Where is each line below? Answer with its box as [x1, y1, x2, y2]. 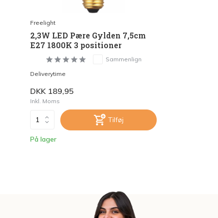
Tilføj [108, 115, 124, 124]
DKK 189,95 [30, 86, 74, 96]
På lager [30, 134, 56, 144]
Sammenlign [105, 55, 142, 63]
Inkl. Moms [30, 97, 60, 105]
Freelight [30, 18, 55, 26]
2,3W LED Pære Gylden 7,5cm [30, 30, 146, 40]
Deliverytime [30, 70, 66, 77]
